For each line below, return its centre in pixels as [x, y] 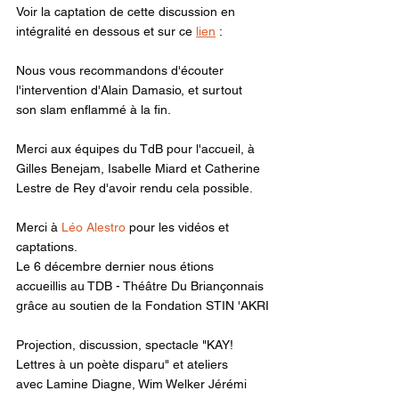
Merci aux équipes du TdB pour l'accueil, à [137, 148]
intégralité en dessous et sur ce [106, 31]
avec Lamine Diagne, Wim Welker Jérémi [133, 383]
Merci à [39, 227]
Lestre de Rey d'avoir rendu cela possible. [134, 187]
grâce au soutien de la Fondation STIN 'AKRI [142, 305]
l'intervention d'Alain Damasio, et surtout [131, 90]
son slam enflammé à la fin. [94, 109]
